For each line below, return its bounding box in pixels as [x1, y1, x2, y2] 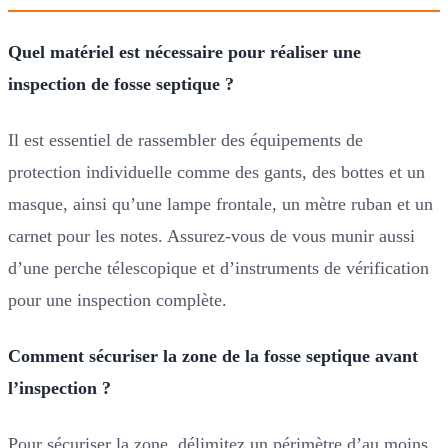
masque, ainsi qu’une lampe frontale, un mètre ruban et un [8, 193, 433, 214]
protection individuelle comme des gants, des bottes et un [8, 161, 425, 182]
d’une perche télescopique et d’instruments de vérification [8, 257, 429, 278]
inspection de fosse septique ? [8, 73, 234, 94]
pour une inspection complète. [8, 289, 227, 310]
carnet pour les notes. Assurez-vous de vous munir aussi [8, 225, 415, 246]
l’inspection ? [8, 377, 111, 398]
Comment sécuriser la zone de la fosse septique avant [8, 345, 418, 366]
